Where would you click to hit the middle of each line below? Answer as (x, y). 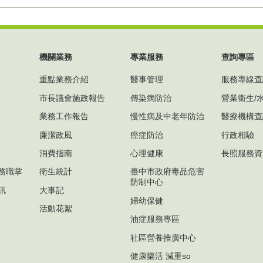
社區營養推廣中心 (163, 237)
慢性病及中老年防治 (167, 117)
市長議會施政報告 (72, 98)
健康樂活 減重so (161, 256)
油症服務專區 (155, 219)
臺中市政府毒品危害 (167, 172)
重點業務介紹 (64, 80)
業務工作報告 (64, 117)
